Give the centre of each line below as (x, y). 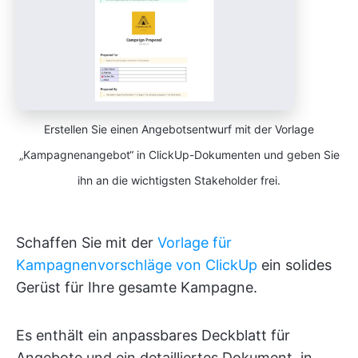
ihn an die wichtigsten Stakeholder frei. (179, 180)
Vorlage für (195, 242)
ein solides (294, 265)
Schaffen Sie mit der (87, 242)
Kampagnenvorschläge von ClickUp (137, 265)
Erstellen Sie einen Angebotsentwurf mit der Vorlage (179, 129)
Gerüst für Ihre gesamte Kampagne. (137, 287)
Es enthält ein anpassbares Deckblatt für (153, 335)
